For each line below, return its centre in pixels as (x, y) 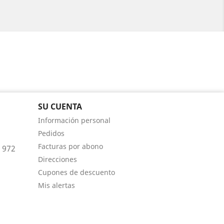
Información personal (74, 120)
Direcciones (57, 159)
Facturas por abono (70, 146)
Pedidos (51, 133)
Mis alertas (56, 185)
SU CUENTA (60, 106)
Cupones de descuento (76, 172)
